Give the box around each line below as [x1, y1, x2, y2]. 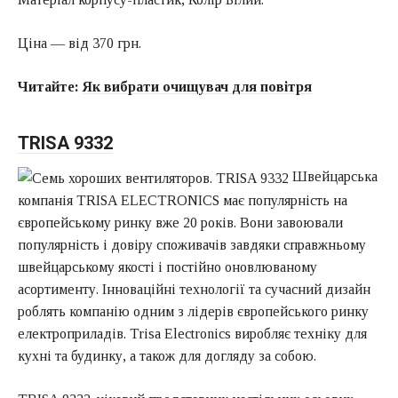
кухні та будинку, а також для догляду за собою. [18, 347, 316, 363]
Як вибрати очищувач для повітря [83, 78, 312, 94]
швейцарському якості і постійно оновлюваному [18, 259, 317, 275]
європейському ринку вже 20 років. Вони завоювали [18, 214, 343, 230]
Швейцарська [289, 168, 378, 184]
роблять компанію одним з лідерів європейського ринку [18, 303, 369, 319]
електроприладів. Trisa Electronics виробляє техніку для [18, 325, 367, 341]
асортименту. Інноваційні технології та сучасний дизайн [18, 281, 370, 297]
